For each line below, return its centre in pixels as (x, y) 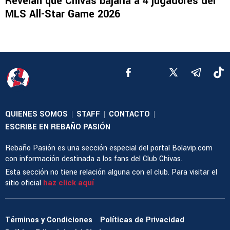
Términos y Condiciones (49, 220)
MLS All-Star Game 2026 (63, 14)
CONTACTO (129, 114)
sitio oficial (24, 183)
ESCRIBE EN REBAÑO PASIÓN (58, 127)
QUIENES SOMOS (36, 114)
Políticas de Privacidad (142, 220)
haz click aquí (69, 183)
